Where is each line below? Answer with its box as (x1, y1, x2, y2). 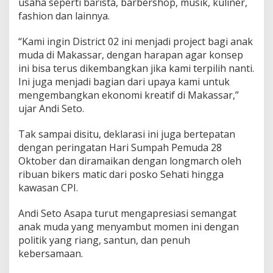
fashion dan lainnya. (18, 9, 110, 23)
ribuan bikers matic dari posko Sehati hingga (18, 168, 224, 182)
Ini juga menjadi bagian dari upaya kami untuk (18, 75, 230, 89)
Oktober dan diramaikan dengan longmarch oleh (18, 154, 241, 168)
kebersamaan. (18, 247, 83, 261)
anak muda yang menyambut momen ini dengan (18, 220, 239, 234)
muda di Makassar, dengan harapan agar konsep (18, 48, 243, 62)
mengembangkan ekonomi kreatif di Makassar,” (18, 88, 239, 102)
